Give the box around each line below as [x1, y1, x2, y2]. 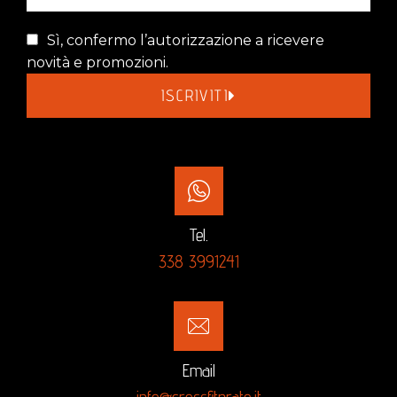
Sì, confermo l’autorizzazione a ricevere [47, 31, 325, 49]
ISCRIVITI [160, 85, 229, 105]
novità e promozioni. [27, 53, 168, 71]
